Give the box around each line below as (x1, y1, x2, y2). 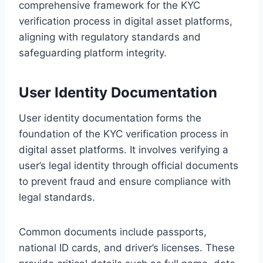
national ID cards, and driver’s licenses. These (19, 241, 235, 254)
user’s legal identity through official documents (19, 159, 238, 171)
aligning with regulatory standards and (19, 31, 201, 43)
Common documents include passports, (19, 225, 207, 238)
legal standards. (19, 191, 95, 203)
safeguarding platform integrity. (19, 46, 167, 59)
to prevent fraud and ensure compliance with (19, 175, 231, 187)
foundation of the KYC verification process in (19, 127, 228, 140)
